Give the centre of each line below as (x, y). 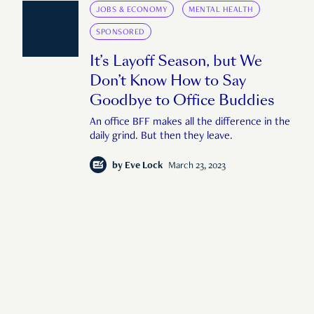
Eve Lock (144, 166)
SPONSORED (121, 33)
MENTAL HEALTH (221, 10)
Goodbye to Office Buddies (182, 101)
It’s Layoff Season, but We (176, 61)
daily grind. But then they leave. (161, 137)
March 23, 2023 (197, 166)
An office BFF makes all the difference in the (190, 123)
